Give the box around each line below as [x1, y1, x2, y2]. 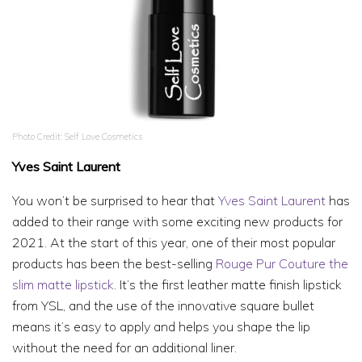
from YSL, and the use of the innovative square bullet [12, 297, 314, 314]
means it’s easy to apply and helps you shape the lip [12, 318, 310, 335]
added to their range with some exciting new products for [12, 213, 343, 230]
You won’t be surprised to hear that [12, 192, 218, 209]
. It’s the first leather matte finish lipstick [114, 276, 342, 293]
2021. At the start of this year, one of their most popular [12, 234, 335, 251]
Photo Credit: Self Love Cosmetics [12, 131, 142, 143]
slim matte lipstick [12, 276, 114, 293]
